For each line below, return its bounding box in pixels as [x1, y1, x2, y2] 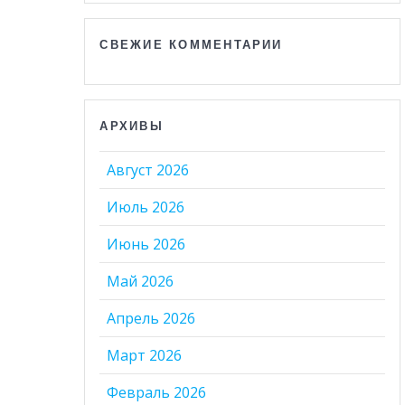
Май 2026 [107, 270, 174, 291]
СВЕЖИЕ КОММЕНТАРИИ [99, 36, 283, 52]
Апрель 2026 [107, 307, 196, 328]
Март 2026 [107, 344, 183, 365]
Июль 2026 [107, 196, 185, 217]
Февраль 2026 [107, 381, 207, 402]
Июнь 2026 [107, 233, 186, 254]
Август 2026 [107, 159, 190, 180]
